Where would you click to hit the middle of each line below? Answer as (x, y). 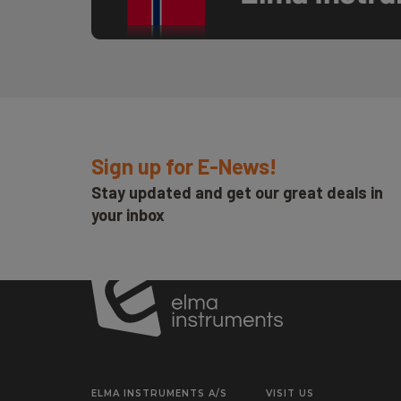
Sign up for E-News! (184, 166)
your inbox (128, 215)
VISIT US (290, 393)
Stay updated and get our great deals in (237, 192)
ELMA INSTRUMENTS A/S (159, 393)
